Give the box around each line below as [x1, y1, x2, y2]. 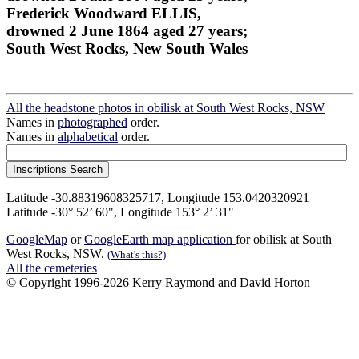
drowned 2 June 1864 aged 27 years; [6, 22, 248, 39]
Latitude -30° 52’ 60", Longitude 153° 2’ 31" [6, 205, 234, 220]
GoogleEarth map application [84, 232, 236, 247]
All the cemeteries [6, 261, 97, 276]
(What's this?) [107, 248, 166, 261]
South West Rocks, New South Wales [6, 39, 248, 57]
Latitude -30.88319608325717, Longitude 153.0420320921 [6, 191, 309, 205]
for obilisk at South [236, 232, 332, 247]
